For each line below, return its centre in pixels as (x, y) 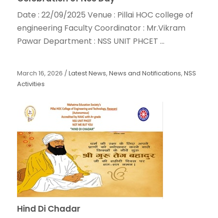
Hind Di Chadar (49, 209)
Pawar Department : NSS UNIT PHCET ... (91, 41)
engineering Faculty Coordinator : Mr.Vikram (101, 28)
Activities (31, 84)
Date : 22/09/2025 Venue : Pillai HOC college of (105, 15)
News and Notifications (145, 73)
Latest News (87, 73)
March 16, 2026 (40, 73)
